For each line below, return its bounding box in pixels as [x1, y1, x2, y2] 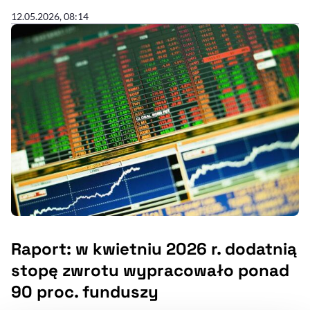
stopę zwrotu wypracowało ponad [11, 259, 289, 282]
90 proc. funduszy [11, 281, 158, 303]
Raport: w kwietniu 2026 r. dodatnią [11, 238, 297, 260]
